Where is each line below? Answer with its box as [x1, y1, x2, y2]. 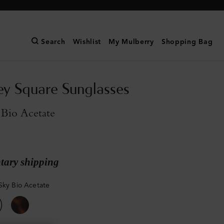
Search [41, 37, 65, 46]
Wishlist [72, 37, 101, 46]
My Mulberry [108, 37, 154, 46]
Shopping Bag [161, 37, 213, 46]
